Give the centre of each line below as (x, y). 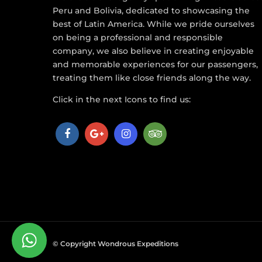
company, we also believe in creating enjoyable (153, 51)
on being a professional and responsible (138, 37)
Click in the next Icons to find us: (122, 99)
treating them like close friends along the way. (152, 77)
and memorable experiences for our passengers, (155, 64)
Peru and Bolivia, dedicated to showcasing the (151, 10)
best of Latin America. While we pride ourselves (154, 24)
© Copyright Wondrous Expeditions (116, 243)
